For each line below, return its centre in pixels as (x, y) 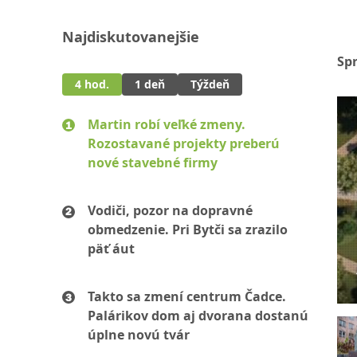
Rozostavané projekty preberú (184, 143)
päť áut (111, 249)
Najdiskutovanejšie (131, 37)
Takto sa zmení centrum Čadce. (187, 296)
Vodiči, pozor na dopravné (170, 210)
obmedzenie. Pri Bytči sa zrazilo (188, 229)
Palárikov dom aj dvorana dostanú (198, 316)
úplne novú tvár (139, 335)
